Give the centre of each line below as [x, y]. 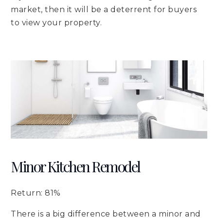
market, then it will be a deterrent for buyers [104, 9]
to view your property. [56, 22]
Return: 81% [36, 193]
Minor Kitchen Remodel [75, 167]
